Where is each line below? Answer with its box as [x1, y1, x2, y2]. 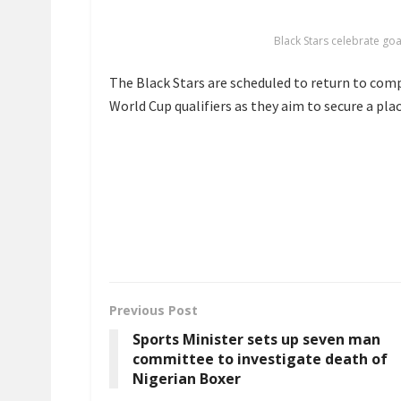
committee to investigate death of [132, 349, 388, 370]
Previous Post [109, 302, 198, 320]
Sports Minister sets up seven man [132, 329, 380, 350]
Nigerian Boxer [132, 369, 241, 389]
